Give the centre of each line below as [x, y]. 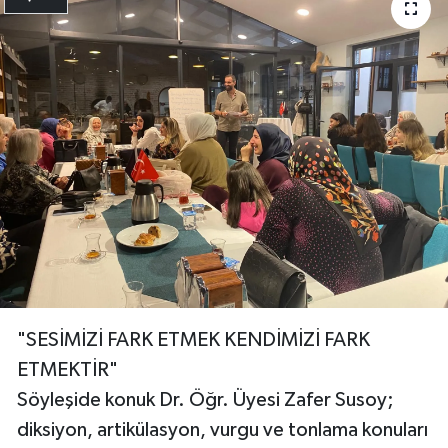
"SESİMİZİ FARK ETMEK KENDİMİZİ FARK [193, 339]
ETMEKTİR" [67, 369]
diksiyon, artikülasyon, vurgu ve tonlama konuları [222, 429]
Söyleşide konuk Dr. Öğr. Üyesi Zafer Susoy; [205, 399]
